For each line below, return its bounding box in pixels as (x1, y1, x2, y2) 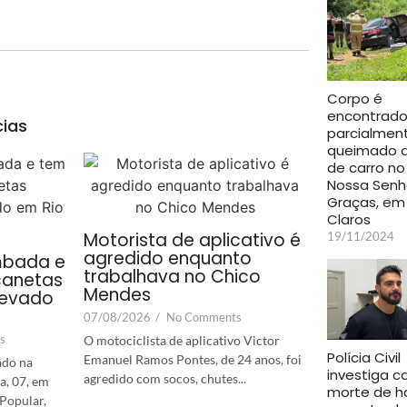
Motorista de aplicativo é (84, 227, 301, 253)
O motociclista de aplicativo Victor (84, 332, 280, 348)
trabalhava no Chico (84, 263, 261, 289)
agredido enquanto (84, 245, 252, 271)
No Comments (166, 309, 242, 324)
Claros (327, 209, 371, 229)
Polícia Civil (327, 347, 401, 367)
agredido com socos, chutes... (84, 370, 246, 386)
